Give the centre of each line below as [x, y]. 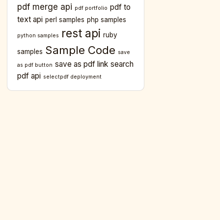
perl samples [65, 20]
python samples [38, 36]
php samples [107, 20]
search [122, 64]
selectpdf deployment [72, 77]
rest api [81, 34]
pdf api [29, 76]
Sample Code [80, 50]
